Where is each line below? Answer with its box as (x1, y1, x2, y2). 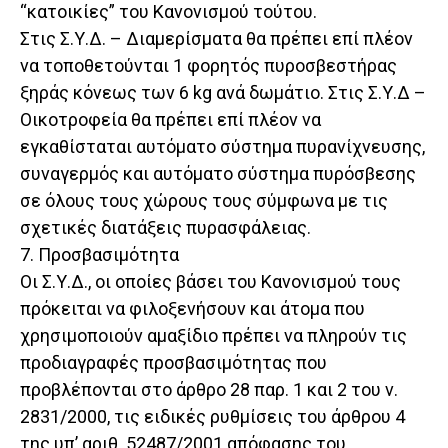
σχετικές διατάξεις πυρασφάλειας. (20, 217, 311, 239)
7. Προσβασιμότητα (20, 244, 179, 266)
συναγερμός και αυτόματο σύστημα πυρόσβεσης (20, 163, 416, 185)
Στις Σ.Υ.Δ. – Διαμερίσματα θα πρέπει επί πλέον (20, 28, 413, 50)
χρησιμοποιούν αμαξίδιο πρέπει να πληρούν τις (20, 325, 407, 347)
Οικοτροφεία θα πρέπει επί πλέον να (20, 109, 321, 131)
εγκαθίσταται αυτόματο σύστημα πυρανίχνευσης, (20, 136, 425, 158)
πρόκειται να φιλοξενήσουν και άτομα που (20, 298, 365, 320)
